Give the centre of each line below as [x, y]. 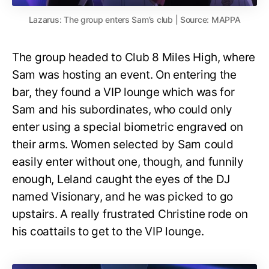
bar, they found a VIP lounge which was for [123, 92]
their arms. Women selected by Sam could [123, 144]
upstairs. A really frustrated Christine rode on [130, 214]
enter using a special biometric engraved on [128, 127]
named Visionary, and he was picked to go [123, 196]
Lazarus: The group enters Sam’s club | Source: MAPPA [134, 19]
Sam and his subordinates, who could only [122, 109]
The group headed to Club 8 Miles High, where [134, 57]
